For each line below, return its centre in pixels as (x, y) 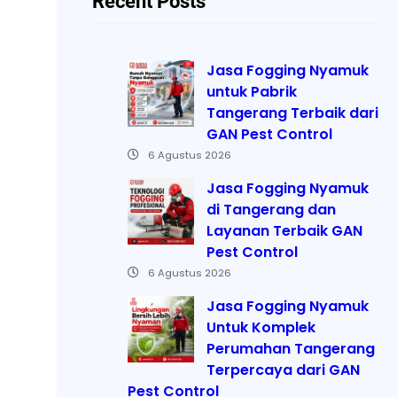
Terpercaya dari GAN (283, 370)
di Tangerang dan (271, 209)
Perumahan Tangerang (291, 348)
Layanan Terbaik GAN (284, 230)
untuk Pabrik (252, 91)
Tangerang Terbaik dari (292, 113)
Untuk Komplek (261, 327)
